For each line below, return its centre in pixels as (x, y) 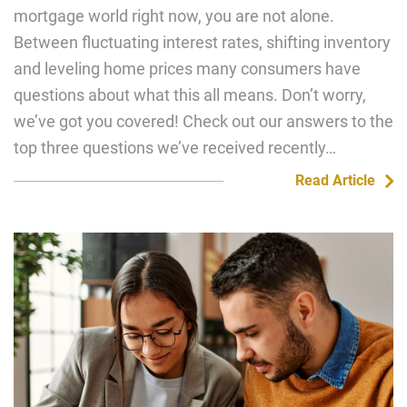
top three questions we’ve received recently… (175, 148)
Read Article (335, 180)
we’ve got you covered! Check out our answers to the (203, 121)
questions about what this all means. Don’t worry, (190, 95)
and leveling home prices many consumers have (187, 69)
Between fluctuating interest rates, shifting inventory (202, 42)
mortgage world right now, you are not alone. (174, 16)
